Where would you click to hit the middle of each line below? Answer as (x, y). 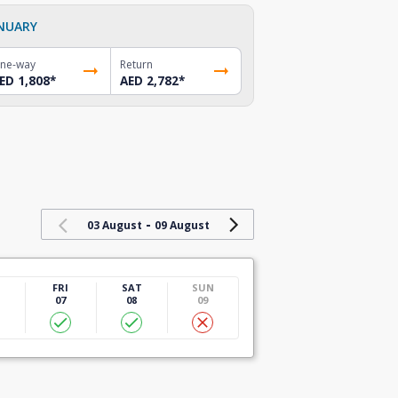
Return (137, 64)
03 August (114, 225)
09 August (182, 225)
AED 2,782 (150, 80)
